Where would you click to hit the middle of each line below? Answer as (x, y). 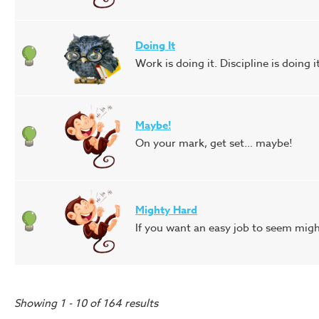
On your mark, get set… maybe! (214, 143)
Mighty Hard (166, 210)
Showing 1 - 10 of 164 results (86, 303)
